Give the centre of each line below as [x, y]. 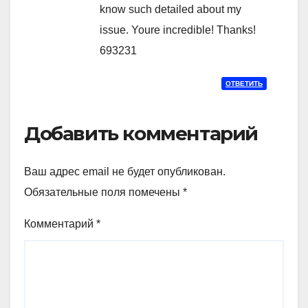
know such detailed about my [170, 10]
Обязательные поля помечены [103, 192]
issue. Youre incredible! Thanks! [178, 30]
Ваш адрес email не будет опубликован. [125, 171]
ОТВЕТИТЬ [244, 84]
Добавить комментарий [141, 134]
